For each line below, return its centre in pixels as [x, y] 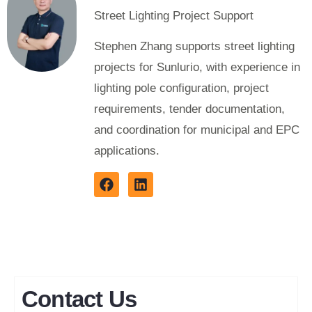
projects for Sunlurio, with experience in [197, 67]
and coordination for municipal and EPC [197, 130]
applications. [127, 150]
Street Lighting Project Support [174, 16]
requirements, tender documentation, [189, 109]
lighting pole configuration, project [181, 88]
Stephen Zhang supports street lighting [194, 46]
